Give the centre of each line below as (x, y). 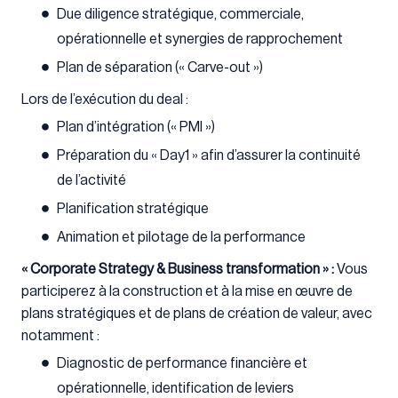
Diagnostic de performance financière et (182, 363)
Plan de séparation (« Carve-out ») (160, 67)
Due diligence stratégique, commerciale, (180, 14)
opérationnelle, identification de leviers (175, 388)
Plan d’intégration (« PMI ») (136, 127)
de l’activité (92, 180)
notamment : (60, 335)
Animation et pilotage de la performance (181, 237)
